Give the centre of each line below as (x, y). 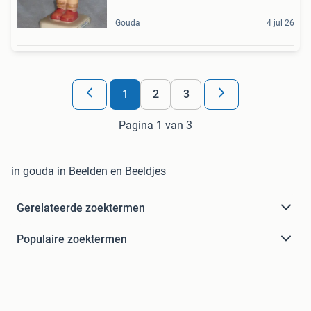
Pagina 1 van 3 (155, 125)
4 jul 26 (280, 23)
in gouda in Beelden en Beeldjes (89, 171)
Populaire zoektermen (72, 239)
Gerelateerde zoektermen (81, 208)
